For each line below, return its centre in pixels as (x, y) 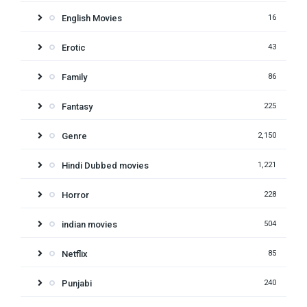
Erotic (74, 47)
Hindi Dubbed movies (105, 165)
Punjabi (77, 283)
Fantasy (77, 106)
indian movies (89, 224)
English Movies (92, 18)
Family (74, 77)
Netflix (75, 254)
